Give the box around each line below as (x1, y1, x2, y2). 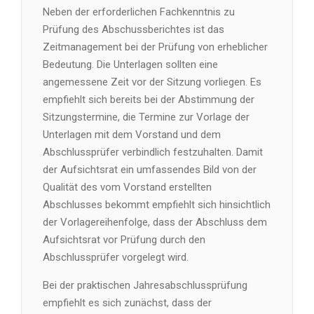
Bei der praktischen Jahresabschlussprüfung (43, 279, 247, 292)
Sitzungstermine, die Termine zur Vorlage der (43, 111, 250, 123)
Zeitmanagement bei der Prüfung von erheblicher (43, 41, 268, 53)
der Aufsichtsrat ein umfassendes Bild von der (43, 163, 257, 176)
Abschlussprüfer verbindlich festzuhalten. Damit (43, 146, 263, 158)
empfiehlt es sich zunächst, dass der (43, 296, 212, 309)
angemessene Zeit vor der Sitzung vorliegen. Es (43, 76, 261, 88)
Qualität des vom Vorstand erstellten (43, 181, 212, 193)
